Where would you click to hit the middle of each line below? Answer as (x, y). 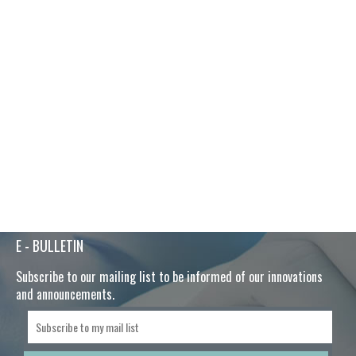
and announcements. (65, 294)
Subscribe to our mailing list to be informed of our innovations (169, 277)
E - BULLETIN (50, 246)
